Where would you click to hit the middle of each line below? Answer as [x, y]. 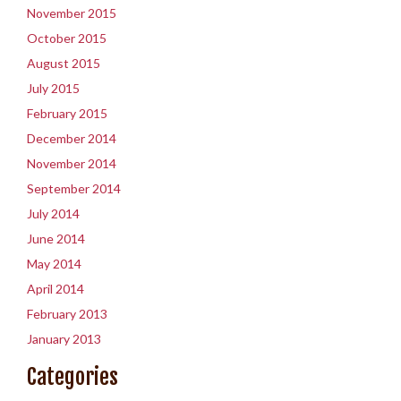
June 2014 [56, 239]
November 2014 [72, 163]
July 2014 [53, 213]
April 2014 [55, 289]
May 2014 [54, 264]
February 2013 [67, 314]
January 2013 [64, 339]
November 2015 [72, 13]
